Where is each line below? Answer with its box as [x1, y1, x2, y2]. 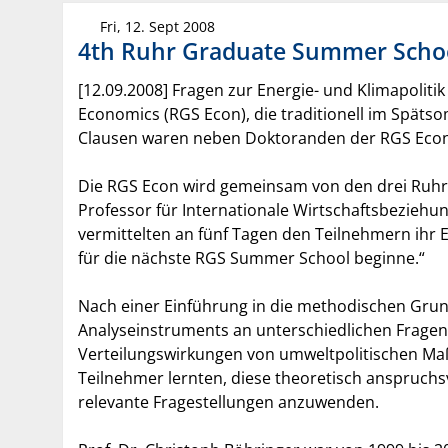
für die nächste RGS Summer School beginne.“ [78, 246, 425, 269]
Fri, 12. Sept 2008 [96, 16, 215, 36]
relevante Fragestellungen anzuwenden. [78, 390, 379, 413]
